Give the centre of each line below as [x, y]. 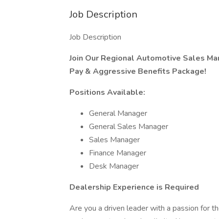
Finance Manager [118, 153]
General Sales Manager [129, 127]
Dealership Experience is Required [134, 187]
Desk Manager [114, 166]
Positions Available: [107, 92]
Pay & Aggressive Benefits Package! [138, 71]
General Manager [118, 113]
